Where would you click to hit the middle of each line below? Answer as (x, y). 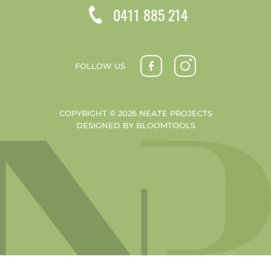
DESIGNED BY (106, 125)
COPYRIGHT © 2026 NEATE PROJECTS (135, 113)
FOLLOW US (100, 66)
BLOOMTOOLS (165, 125)
